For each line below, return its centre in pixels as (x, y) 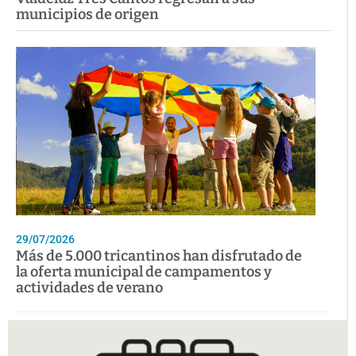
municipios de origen (87, 14)
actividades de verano (89, 287)
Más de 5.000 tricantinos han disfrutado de (159, 255)
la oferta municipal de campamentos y (144, 271)
